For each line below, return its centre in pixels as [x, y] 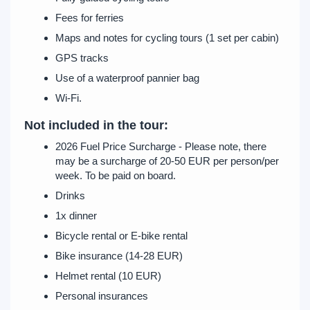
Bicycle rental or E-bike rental [121, 236]
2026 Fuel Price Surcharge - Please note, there [161, 146]
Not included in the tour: [96, 125]
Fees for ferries [90, 18]
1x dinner [76, 216]
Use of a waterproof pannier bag [127, 78]
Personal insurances [102, 296]
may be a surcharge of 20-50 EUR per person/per [167, 161]
